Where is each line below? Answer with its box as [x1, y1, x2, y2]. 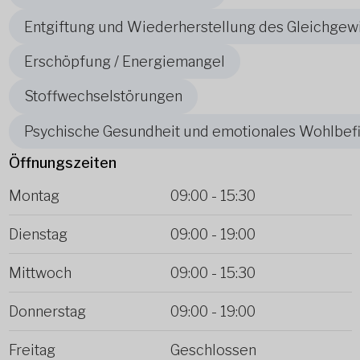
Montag [8, 186, 59, 204]
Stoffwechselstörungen [23, 88, 182, 105]
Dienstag [8, 225, 67, 243]
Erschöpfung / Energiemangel [23, 52, 225, 70]
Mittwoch [8, 264, 72, 281]
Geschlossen [170, 341, 256, 358]
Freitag [8, 341, 55, 358]
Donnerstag [8, 302, 86, 320]
